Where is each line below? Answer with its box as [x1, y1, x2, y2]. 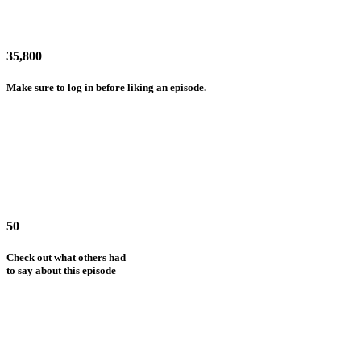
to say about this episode [6, 264, 116, 276]
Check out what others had [6, 251, 126, 263]
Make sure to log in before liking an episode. [6, 81, 206, 94]
